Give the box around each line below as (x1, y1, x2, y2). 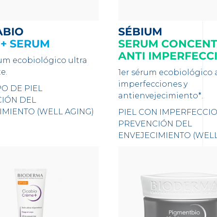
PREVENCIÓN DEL (118, 119, 192, 128)
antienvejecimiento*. (118, 91, 203, 100)
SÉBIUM (124, 25, 162, 38)
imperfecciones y (118, 79, 187, 89)
